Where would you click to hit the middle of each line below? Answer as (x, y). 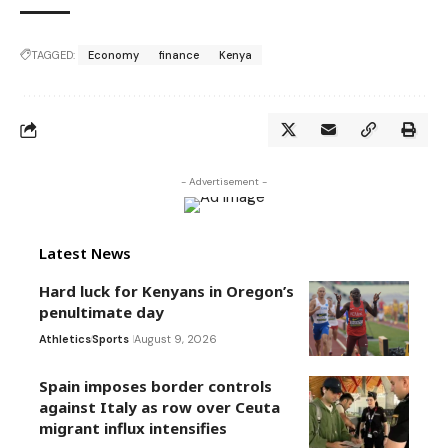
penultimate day (101, 312)
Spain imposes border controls (155, 386)
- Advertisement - (224, 182)
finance (179, 55)
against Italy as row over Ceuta (159, 407)
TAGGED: (53, 55)
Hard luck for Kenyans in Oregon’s (166, 291)
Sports (110, 339)
